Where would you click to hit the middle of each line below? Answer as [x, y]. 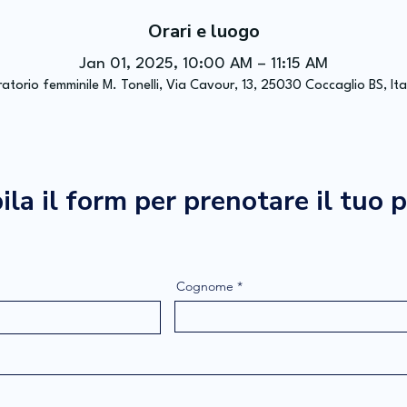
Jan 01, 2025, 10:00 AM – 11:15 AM [203, 64]
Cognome [205, 286]
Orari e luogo [203, 31]
